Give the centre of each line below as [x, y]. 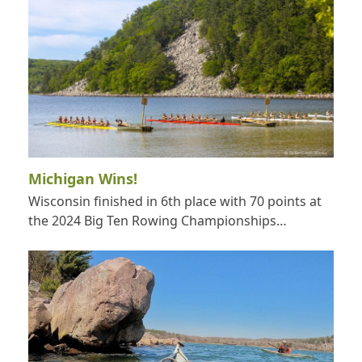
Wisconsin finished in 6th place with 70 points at [175, 201]
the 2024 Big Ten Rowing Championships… [157, 220]
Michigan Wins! [82, 178]
